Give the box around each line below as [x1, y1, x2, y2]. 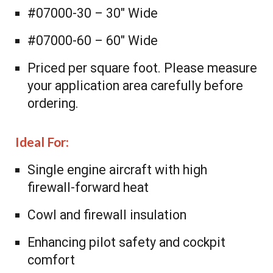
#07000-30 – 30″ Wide [27, 5, 158, 21]
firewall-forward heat [27, 179, 149, 195]
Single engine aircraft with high [27, 161, 208, 177]
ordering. [27, 96, 79, 112]
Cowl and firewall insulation [27, 207, 187, 222]
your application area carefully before [27, 78, 244, 94]
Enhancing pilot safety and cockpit [27, 234, 226, 250]
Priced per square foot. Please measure [27, 60, 258, 76]
